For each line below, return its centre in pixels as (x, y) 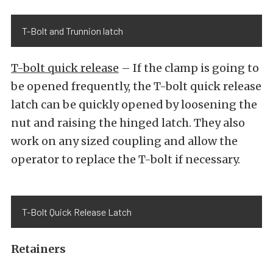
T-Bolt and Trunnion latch (73, 31)
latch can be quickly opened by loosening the (134, 105)
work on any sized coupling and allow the (124, 141)
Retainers (38, 249)
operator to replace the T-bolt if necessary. (126, 159)
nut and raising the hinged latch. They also (128, 123)
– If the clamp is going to (189, 68)
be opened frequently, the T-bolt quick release (136, 86)
